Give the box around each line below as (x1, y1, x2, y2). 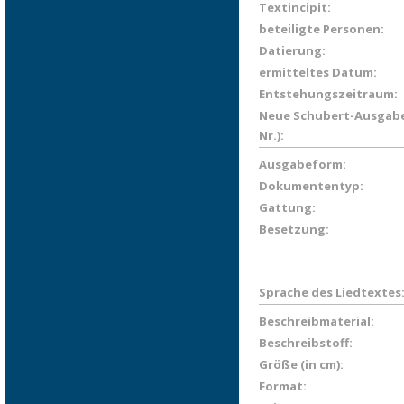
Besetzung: (259, 221, 329, 237)
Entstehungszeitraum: (259, 86, 398, 102)
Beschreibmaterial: (259, 313, 374, 329)
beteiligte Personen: (259, 21, 384, 37)
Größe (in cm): (259, 356, 344, 372)
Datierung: (259, 42, 326, 59)
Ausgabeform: (259, 156, 346, 172)
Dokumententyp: (259, 178, 363, 194)
